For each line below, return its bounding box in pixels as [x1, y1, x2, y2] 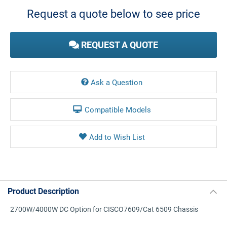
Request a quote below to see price [27, 6, 200, 21]
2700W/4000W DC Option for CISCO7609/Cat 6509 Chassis [10, 204, 198, 214]
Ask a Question [91, 77, 142, 87]
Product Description [8, 185, 79, 196]
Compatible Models [84, 104, 151, 115]
